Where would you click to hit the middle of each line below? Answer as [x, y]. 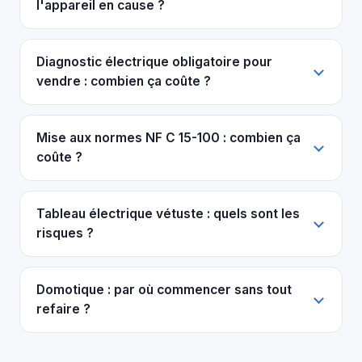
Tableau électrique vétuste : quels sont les [168, 214]
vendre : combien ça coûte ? [124, 82]
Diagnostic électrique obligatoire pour [154, 62]
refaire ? [63, 309]
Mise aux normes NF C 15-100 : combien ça [168, 138]
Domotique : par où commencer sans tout [164, 290]
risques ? [65, 234]
